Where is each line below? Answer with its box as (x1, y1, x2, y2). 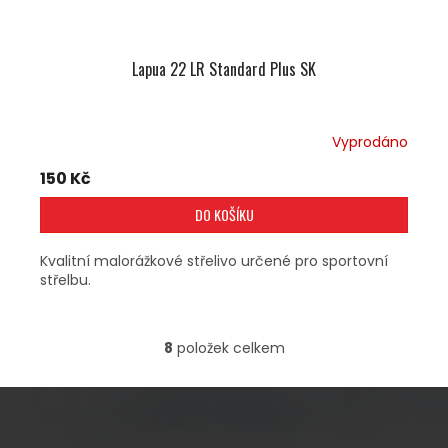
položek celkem (172, 338, 285, 359)
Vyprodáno (332, 131, 408, 152)
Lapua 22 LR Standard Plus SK (132, 57, 316, 82)
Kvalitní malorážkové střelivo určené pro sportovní (40, 251, 388, 272)
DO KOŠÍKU (194, 204, 254, 226)
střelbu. (40, 270, 91, 291)
